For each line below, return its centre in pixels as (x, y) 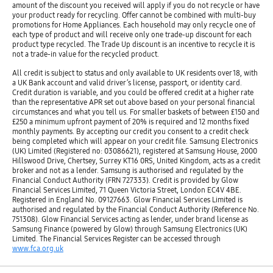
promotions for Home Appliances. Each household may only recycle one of (133, 25)
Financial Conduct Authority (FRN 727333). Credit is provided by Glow (125, 180)
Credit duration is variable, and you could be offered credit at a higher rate (133, 92)
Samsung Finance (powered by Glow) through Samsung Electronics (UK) (129, 229)
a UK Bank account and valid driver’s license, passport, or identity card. (127, 82)
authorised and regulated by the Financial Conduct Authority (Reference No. (135, 209)
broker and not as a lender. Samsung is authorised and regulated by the (127, 170)
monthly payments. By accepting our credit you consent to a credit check (130, 131)
